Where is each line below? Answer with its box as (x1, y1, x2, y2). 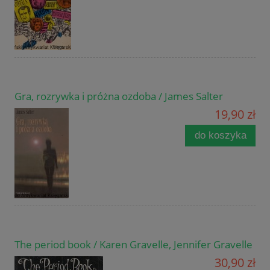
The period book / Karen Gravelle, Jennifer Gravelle (14, 237, 253, 252)
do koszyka (194, 130, 246, 142)
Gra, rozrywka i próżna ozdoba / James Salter (14, 89, 223, 104)
